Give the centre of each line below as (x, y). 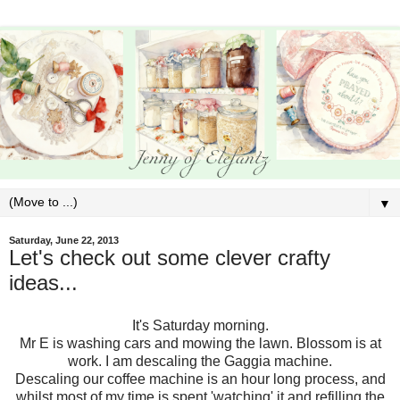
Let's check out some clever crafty (170, 257)
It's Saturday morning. (200, 325)
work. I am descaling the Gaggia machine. (200, 361)
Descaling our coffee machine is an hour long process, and (200, 379)
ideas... (43, 282)
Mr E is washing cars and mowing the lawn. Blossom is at (200, 343)
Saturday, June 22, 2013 (64, 240)
